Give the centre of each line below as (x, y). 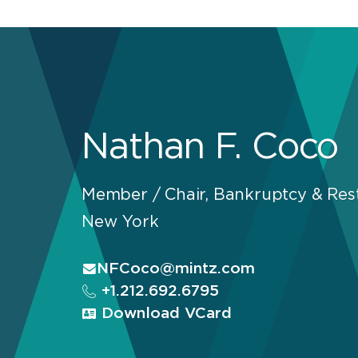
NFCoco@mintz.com (176, 268)
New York (120, 222)
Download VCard (164, 313)
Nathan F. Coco (210, 148)
